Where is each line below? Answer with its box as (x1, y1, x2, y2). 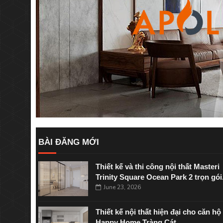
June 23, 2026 (104, 183, 141, 191)
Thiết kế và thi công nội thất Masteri (96, 162, 220, 171)
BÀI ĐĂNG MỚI (38, 137, 99, 147)
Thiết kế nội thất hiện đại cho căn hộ (96, 208, 221, 216)
